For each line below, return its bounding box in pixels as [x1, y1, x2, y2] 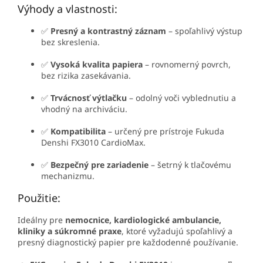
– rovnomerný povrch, [143, 59, 231, 70]
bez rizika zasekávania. [41, 70, 131, 82]
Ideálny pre [18, 214, 65, 226]
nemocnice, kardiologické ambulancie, [65, 214, 221, 226]
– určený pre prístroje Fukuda [106, 126, 224, 137]
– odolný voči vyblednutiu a [127, 92, 236, 104]
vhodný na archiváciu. [41, 103, 127, 115]
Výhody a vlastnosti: [18, 2, 117, 16]
